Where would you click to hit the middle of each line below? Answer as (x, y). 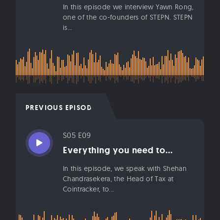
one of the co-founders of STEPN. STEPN (128, 17)
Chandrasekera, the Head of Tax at (118, 179)
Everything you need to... (118, 150)
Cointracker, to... (89, 189)
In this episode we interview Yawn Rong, (128, 7)
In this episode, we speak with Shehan (125, 168)
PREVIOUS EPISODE (61, 107)
